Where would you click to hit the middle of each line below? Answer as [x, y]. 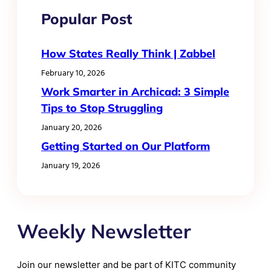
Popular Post [87, 19]
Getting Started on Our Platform [126, 146]
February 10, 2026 [73, 73]
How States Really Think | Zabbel [128, 54]
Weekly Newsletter [104, 231]
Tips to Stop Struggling [102, 108]
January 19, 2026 [70, 166]
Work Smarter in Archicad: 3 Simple [135, 92]
